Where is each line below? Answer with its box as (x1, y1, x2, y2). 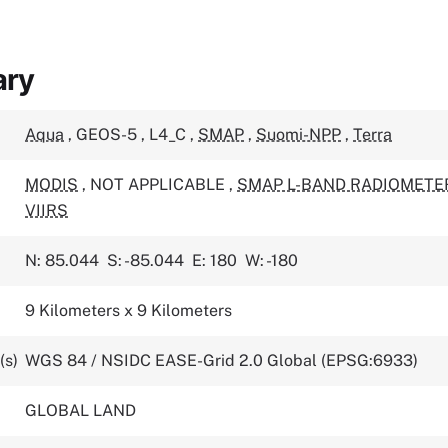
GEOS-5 (76, 125, 142, 145)
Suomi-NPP (256, 125, 342, 145)
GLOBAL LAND (25, 401, 137, 421)
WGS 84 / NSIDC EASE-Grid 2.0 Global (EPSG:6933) (25, 351, 419, 371)
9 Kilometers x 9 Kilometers (25, 301, 233, 321)
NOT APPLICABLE (90, 175, 230, 195)
